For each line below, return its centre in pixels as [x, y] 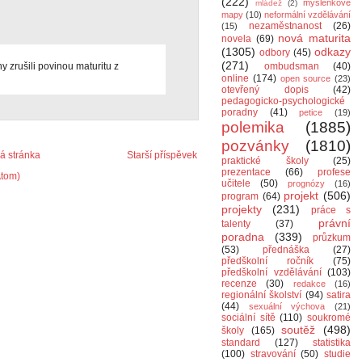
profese [334, 172]
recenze [239, 284]
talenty [236, 224]
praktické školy [265, 161]
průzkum [332, 238]
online [235, 78]
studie [338, 354]
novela [236, 39]
